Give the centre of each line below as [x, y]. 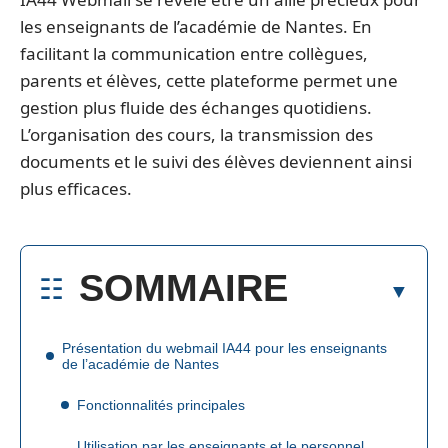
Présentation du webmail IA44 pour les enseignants [224, 347]
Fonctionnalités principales [161, 404]
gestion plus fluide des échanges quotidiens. [196, 107]
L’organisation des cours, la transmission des [196, 134]
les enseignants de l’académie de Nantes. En [196, 26]
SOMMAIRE [183, 287]
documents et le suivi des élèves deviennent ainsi [216, 161]
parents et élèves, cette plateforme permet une [209, 80]
